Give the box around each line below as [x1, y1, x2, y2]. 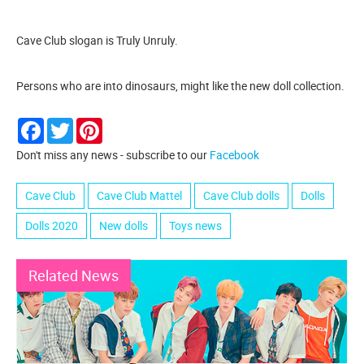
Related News [28, 266, 119, 286]
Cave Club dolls [203, 188, 279, 204]
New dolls [99, 218, 148, 234]
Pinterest [102, 116, 148, 132]
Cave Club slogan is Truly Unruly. [16, 32, 178, 49]
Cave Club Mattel [97, 188, 182, 204]
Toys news [169, 218, 222, 234]
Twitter [73, 116, 109, 132]
